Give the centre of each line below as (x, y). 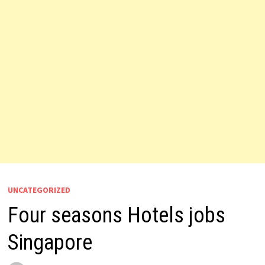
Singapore (50, 243)
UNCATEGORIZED (39, 190)
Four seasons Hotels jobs (116, 215)
